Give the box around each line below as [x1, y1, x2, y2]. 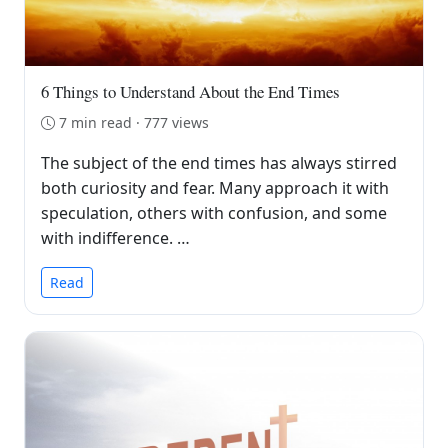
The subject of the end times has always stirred [41, 151, 397, 174]
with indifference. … [41, 226, 190, 249]
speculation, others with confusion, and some [41, 201, 387, 224]
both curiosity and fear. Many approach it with [41, 176, 389, 199]
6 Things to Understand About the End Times [41, 79, 340, 103]
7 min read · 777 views [59, 112, 209, 132]
